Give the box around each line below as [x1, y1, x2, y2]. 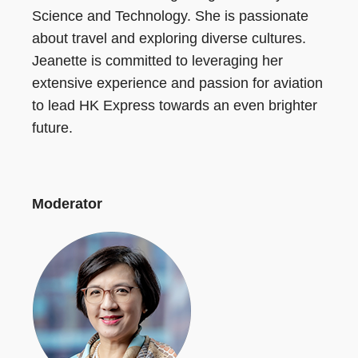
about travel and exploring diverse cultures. [32, 30, 306, 46]
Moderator [32, 196, 102, 213]
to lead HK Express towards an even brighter [32, 97, 317, 113]
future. [32, 119, 73, 136]
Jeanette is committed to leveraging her [32, 52, 283, 69]
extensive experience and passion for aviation [32, 74, 323, 91]
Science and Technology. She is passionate [32, 7, 308, 24]
